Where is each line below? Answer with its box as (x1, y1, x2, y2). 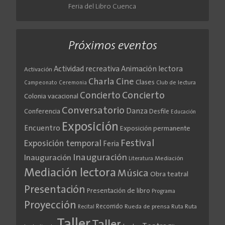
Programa (152, 188, 175, 194)
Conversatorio (62, 105, 125, 116)
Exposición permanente (120, 125, 190, 132)
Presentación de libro (87, 187, 150, 194)
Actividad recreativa (54, 65, 120, 73)
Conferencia (24, 108, 60, 115)
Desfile (149, 108, 169, 115)
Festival (121, 138, 155, 149)
